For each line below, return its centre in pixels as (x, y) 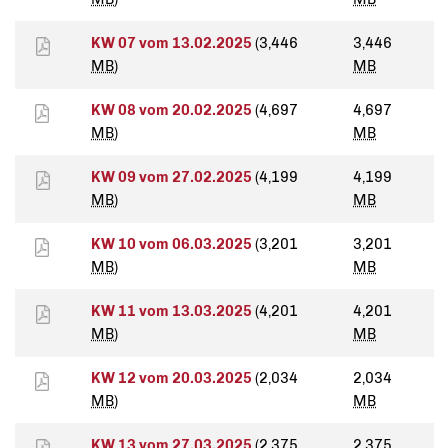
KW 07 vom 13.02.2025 (173, 43)
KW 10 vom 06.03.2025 (173, 244)
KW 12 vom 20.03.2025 (173, 378)
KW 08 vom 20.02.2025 (173, 110)
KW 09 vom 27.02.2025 (173, 177)
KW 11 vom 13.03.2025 (173, 311)
